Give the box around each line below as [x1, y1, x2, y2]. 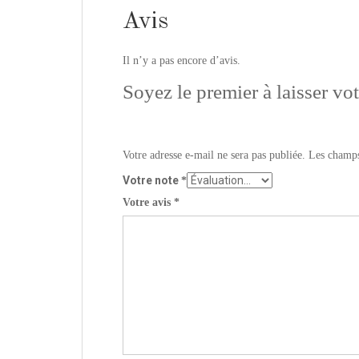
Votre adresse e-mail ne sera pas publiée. [123, 149, 305, 162]
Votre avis [123, 196, 174, 209]
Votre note [123, 174, 181, 188]
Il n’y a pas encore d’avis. [123, 54, 240, 67]
